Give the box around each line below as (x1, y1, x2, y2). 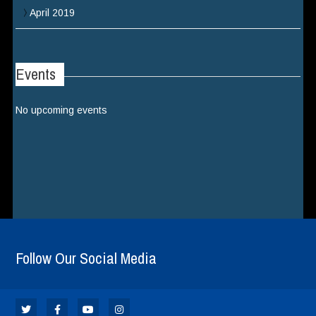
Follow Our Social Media (16, 248, 157, 269)
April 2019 (30, 7, 75, 18)
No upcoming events (16, 104, 108, 116)
